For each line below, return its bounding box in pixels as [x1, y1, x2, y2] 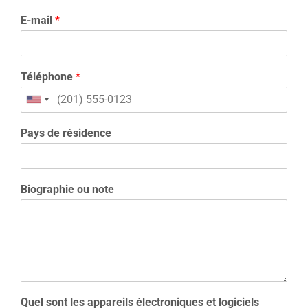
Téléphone [21, 69, 76, 83]
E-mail [21, 13, 55, 27]
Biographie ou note [21, 182, 114, 196]
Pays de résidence [21, 126, 111, 140]
